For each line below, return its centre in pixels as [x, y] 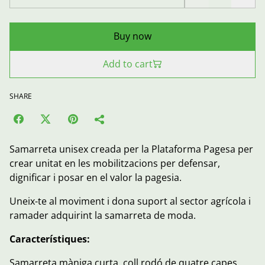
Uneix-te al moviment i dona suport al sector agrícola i [130, 201]
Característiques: [50, 239]
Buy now [132, 36]
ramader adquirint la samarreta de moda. [103, 215]
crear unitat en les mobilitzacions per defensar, [115, 163]
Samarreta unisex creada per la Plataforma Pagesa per [131, 149]
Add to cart [128, 64]
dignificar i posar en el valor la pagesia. [96, 177]
